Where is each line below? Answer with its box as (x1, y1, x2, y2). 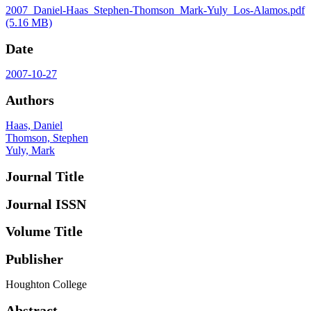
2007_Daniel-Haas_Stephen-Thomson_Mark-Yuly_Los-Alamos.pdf (6, 4, 305, 17)
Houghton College (6, 278, 87, 291)
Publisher (6, 251, 63, 267)
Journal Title (6, 169, 84, 184)
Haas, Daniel (6, 119, 62, 132)
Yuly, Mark (6, 144, 55, 157)
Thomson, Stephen (6, 132, 88, 144)
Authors (6, 92, 54, 108)
